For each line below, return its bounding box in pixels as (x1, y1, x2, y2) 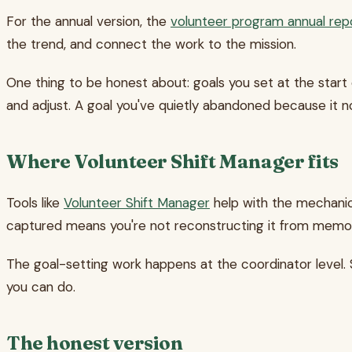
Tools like (6, 194, 64, 212)
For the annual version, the (6, 13, 170, 31)
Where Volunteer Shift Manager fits (6, 150, 339, 174)
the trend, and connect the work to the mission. (6, 35, 296, 53)
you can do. (6, 278, 75, 296)
